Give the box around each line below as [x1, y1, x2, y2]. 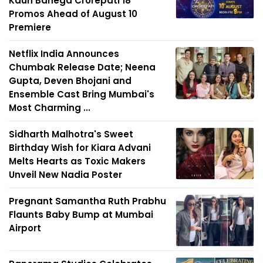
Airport [9, 221, 41, 234]
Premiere [9, 21, 51, 33]
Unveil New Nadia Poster [9, 168, 122, 181]
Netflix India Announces [9, 47, 119, 60]
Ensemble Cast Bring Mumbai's [9, 87, 154, 100]
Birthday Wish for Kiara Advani [9, 141, 151, 154]
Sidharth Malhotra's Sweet [9, 127, 133, 140]
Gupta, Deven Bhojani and [9, 74, 131, 87]
